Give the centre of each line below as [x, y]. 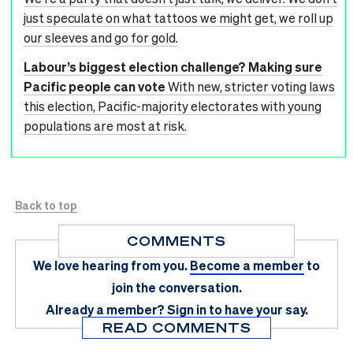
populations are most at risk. [105, 126]
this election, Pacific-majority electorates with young [173, 106]
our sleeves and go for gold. [101, 38]
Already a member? [105, 310]
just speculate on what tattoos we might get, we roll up [178, 18]
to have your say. [258, 310]
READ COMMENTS [176, 328]
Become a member [247, 266]
